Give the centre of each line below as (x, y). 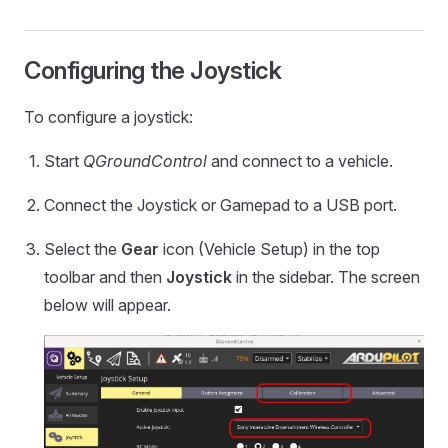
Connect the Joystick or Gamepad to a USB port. (220, 205)
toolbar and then (105, 277)
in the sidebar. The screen (326, 277)
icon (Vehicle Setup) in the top (269, 249)
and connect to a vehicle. (300, 161)
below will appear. (107, 305)
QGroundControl (145, 161)
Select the (82, 249)
